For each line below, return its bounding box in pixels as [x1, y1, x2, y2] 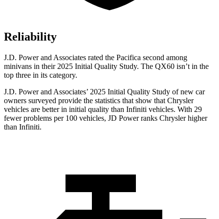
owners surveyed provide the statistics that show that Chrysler [4, 96, 194, 105]
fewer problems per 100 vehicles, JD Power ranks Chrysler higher [4, 114, 207, 123]
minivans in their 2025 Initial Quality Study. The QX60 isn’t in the [4, 62, 209, 71]
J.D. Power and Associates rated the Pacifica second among [4, 53, 187, 62]
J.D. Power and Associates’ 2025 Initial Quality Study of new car [4, 88, 205, 96]
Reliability [4, 30, 57, 44]
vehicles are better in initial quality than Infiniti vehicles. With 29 [4, 105, 202, 114]
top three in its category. [4, 71, 77, 80]
